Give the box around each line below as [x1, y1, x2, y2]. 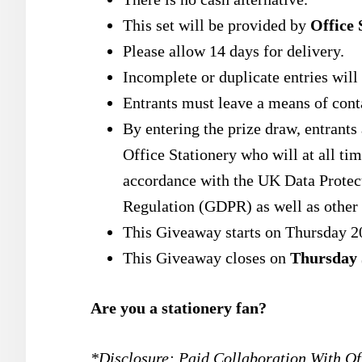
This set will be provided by [123, 16, 310, 34]
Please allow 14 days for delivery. [123, 42, 344, 60]
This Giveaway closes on [123, 249, 290, 267]
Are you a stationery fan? [90, 299, 271, 317]
